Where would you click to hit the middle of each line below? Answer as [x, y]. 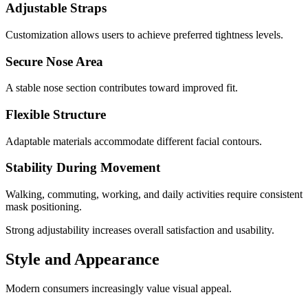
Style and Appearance [82, 260]
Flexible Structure [56, 115]
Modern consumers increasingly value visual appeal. [119, 288]
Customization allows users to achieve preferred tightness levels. [144, 34]
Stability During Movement [83, 168]
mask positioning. [44, 207]
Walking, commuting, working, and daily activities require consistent [154, 195]
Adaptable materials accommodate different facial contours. [134, 141]
